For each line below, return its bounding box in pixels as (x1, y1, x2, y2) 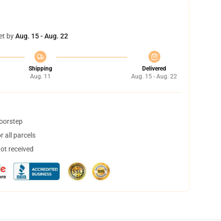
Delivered (142, 65, 166, 72)
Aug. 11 (30, 73, 51, 80)
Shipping (28, 65, 52, 72)
